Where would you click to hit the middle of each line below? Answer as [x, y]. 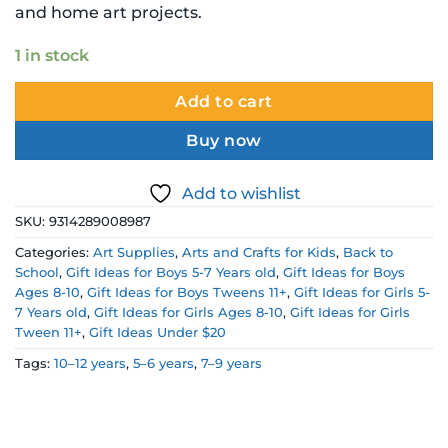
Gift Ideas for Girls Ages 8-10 [188, 312]
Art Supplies [134, 252]
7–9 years [231, 363]
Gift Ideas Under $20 [157, 332]
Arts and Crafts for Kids [259, 252]
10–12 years [90, 363]
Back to [368, 252]
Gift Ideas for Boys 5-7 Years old [171, 272]
